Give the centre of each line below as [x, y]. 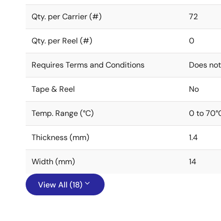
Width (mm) [53, 162]
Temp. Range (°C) [63, 113]
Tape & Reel [53, 89]
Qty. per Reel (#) [62, 41]
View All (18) [60, 185]
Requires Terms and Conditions [88, 65]
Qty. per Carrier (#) [67, 17]
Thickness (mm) [60, 137]
